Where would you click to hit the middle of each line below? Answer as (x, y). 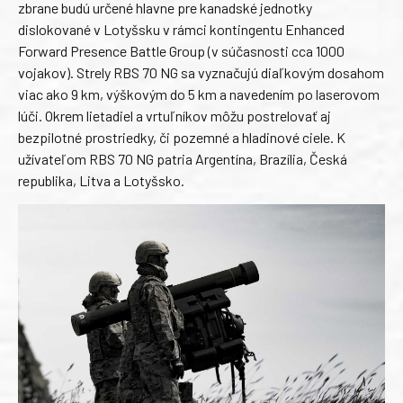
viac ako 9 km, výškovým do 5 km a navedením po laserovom (199, 94)
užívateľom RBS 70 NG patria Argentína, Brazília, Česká (183, 158)
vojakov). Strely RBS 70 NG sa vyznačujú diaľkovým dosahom (201, 72)
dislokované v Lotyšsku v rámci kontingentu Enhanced (181, 29)
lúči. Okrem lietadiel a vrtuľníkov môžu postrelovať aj (175, 115)
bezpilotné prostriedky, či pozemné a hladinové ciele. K (182, 137)
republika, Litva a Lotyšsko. (101, 180)
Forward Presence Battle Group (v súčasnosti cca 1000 (181, 50)
